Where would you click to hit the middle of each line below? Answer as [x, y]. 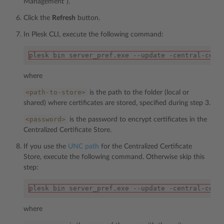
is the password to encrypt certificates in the [137, 119]
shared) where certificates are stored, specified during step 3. [117, 103]
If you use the [46, 146]
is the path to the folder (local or [138, 92]
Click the [38, 18]
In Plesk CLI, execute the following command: [93, 34]
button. [88, 18]
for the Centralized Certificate [145, 146]
